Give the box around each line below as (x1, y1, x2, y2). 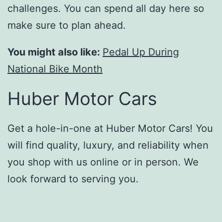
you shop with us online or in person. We (7, 156, 199, 168)
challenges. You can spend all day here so (7, 2, 204, 15)
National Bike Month (7, 63, 103, 75)
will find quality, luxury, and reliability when (7, 139, 209, 152)
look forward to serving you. (7, 173, 139, 185)
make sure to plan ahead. (7, 19, 126, 32)
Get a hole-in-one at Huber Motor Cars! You (7, 122, 213, 135)
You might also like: (7, 46, 103, 58)
